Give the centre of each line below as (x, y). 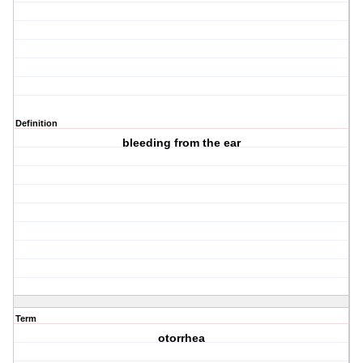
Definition (36, 124)
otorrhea (182, 338)
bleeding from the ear (182, 143)
